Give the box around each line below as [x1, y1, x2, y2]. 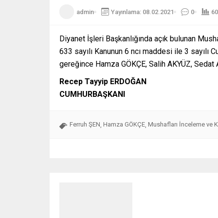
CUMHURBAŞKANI [59, 90, 125, 99]
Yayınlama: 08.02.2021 [111, 8, 174, 16]
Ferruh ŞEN [70, 121, 100, 128]
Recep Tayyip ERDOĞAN [59, 77, 146, 87]
